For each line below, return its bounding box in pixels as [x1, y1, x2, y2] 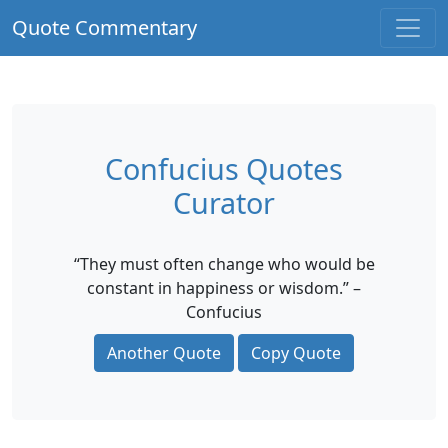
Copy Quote [251, 342, 341, 364]
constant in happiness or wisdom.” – [87, 277, 361, 299]
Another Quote [107, 342, 221, 364]
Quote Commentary [12, 14, 197, 41]
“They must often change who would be [73, 253, 375, 275]
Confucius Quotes [105, 149, 343, 188]
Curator [173, 183, 275, 222]
